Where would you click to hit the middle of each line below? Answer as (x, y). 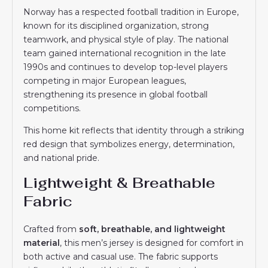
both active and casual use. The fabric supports (121, 256)
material (42, 243)
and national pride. (62, 158)
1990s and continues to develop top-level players (126, 67)
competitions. (52, 108)
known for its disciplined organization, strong (116, 25)
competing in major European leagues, (105, 80)
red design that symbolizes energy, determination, (129, 144)
